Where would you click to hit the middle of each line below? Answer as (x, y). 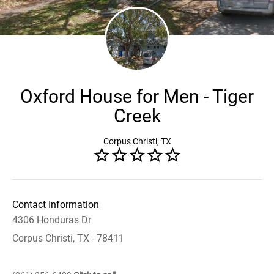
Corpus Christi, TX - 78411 (68, 238)
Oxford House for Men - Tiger (137, 96)
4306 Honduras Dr (52, 220)
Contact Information (56, 205)
